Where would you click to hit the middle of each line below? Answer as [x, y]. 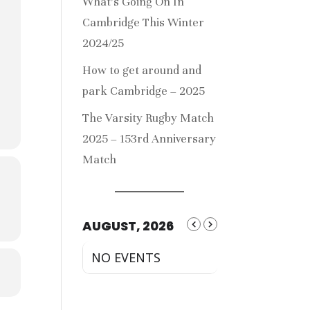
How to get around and [142, 70]
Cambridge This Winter [144, 22]
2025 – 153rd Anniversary [149, 139]
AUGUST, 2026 [128, 226]
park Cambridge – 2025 [144, 91]
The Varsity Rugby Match [148, 118]
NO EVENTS [126, 257]
